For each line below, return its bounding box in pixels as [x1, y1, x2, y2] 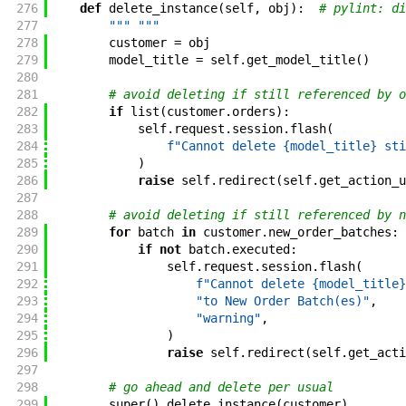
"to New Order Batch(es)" [195, 294, 370, 309]
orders [231, 104, 275, 120]
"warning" [195, 311, 261, 326]
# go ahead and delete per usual [108, 380, 333, 395]
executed [231, 242, 290, 257]
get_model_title [246, 53, 355, 68]
